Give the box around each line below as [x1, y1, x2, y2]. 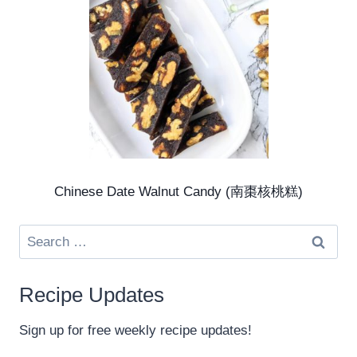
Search [18, 226, 61, 242]
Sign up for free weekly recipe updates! [19, 323, 252, 339]
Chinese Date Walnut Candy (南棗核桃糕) [54, 184, 303, 200]
